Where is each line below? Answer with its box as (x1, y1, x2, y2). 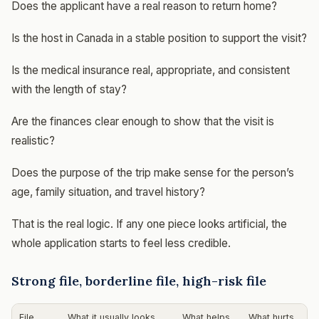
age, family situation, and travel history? (11, 185, 205, 199)
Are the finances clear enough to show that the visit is (11, 115, 274, 128)
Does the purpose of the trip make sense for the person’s (11, 166, 294, 179)
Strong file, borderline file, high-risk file (11, 273, 266, 289)
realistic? (11, 134, 55, 147)
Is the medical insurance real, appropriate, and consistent (11, 63, 290, 77)
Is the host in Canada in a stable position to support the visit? (11, 31, 307, 45)
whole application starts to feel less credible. (11, 236, 231, 250)
